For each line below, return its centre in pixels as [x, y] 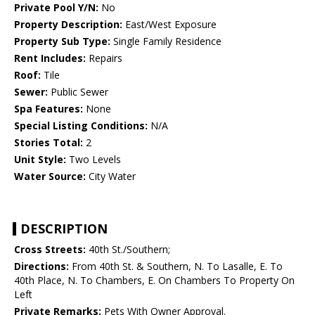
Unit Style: [40, 160]
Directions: [41, 266]
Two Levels [94, 160]
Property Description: [68, 25]
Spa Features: [49, 109]
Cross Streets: [50, 250]
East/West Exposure [169, 25]
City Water [111, 176]
